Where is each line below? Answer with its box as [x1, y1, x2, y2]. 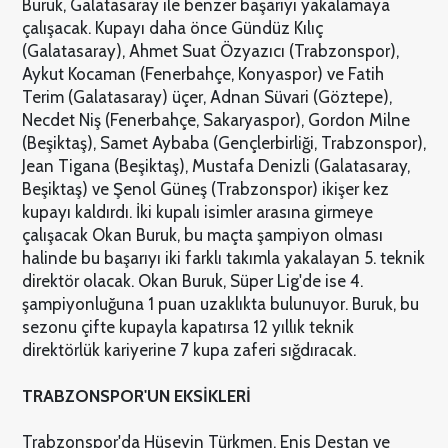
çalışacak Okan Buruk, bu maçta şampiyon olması [21, 224, 383, 245]
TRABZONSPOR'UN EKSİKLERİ [21, 385, 251, 406]
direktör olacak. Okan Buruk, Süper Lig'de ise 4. [21, 270, 363, 291]
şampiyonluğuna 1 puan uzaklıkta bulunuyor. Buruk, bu [21, 293, 419, 314]
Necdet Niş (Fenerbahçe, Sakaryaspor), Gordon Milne [21, 109, 410, 130]
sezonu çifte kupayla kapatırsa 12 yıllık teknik [21, 316, 354, 337]
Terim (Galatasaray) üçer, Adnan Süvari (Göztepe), [21, 86, 392, 107]
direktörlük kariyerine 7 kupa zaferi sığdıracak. [21, 339, 356, 360]
